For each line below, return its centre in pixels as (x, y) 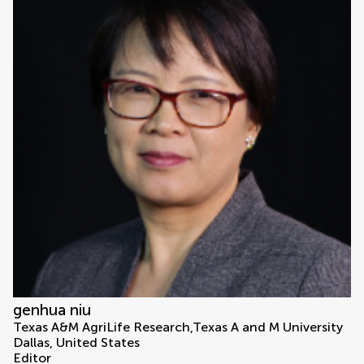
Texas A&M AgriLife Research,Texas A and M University (178, 327)
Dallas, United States (76, 343)
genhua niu (52, 310)
